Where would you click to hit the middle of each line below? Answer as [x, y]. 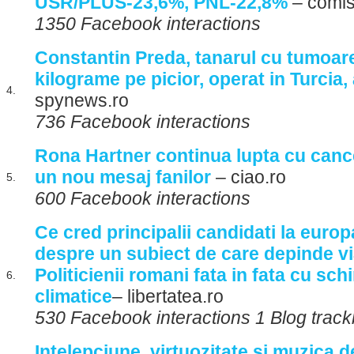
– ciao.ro [249, 177]
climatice [73, 296]
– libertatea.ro [168, 296]
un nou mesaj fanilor [123, 177]
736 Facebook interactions [143, 122]
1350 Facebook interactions [148, 24]
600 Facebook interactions [143, 198]
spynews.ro [82, 100]
